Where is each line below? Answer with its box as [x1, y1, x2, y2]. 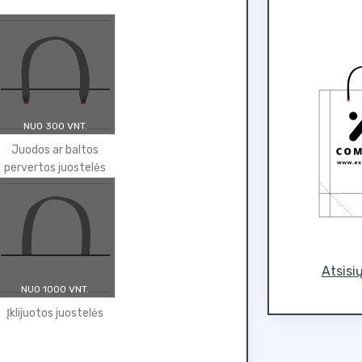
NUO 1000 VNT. [21, 284, 89, 295]
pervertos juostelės [4, 161, 106, 175]
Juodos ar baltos [11, 143, 99, 157]
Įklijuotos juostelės [6, 306, 103, 320]
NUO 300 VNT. [23, 120, 87, 132]
